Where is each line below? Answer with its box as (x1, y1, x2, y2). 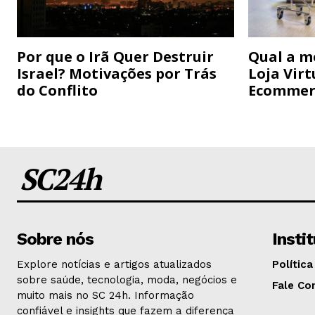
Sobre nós (17, 229, 94, 250)
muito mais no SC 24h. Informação (17, 289, 194, 302)
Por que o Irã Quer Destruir (17, 47, 214, 67)
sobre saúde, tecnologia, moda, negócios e (17, 274, 237, 287)
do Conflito (17, 81, 98, 101)
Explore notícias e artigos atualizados (17, 258, 212, 271)
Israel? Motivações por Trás (17, 64, 217, 84)
